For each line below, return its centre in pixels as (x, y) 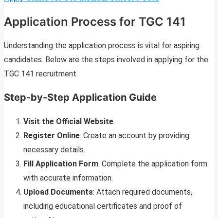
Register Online (52, 135)
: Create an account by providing (135, 135)
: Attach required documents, (143, 192)
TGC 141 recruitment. (41, 73)
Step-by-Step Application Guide (80, 97)
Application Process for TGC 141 (95, 21)
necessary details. (54, 149)
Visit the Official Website (68, 121)
